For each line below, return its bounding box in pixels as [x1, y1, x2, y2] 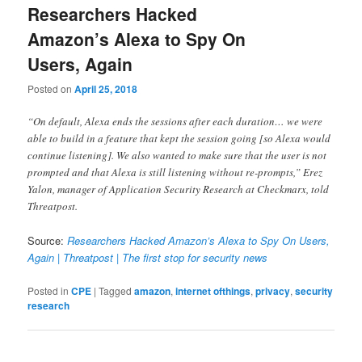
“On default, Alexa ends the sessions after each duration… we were [27, 114, 323, 129]
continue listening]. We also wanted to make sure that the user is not [27, 148, 327, 163]
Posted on [27, 82, 75, 96]
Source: [27, 233, 68, 249]
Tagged [99, 283, 133, 297]
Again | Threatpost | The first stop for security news [27, 250, 268, 266]
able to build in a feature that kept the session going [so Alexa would [27, 131, 331, 146]
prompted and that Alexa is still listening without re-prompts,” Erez [27, 165, 323, 180]
